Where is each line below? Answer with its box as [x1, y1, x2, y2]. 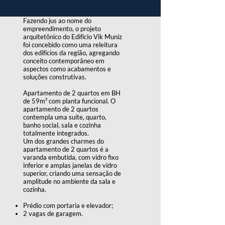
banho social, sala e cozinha [23, 121, 101, 129]
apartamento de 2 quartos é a [23, 145, 108, 153]
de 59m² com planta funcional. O [23, 97, 116, 105]
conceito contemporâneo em [23, 57, 104, 65]
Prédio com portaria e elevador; [23, 201, 113, 209]
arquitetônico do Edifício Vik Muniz [23, 33, 122, 41]
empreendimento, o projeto [23, 25, 101, 33]
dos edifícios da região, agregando [23, 49, 120, 57]
